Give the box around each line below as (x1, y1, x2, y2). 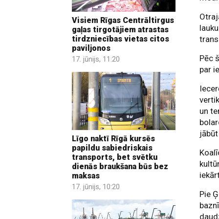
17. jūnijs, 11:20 (72, 54, 120, 64)
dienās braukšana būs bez (72, 162, 168, 172)
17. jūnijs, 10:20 (72, 182, 120, 192)
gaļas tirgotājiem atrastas (72, 24, 169, 34)
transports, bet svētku (72, 153, 157, 162)
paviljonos (72, 43, 110, 53)
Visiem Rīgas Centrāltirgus (72, 15, 174, 25)
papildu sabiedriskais (72, 143, 153, 153)
